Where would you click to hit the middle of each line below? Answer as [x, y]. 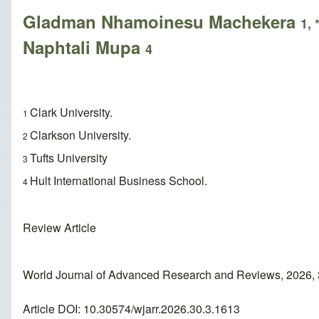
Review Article [59, 228]
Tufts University [69, 158]
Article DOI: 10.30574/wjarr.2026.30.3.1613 [131, 309]
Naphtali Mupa [84, 47]
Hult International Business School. [119, 181]
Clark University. [71, 113]
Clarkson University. [80, 135]
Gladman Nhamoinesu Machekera [162, 22]
